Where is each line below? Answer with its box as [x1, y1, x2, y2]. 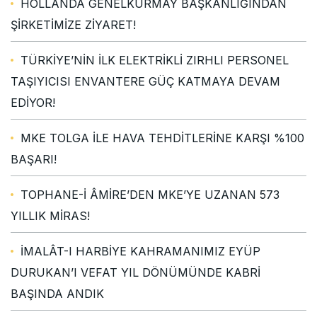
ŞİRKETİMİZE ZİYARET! [11, 17, 136, 32]
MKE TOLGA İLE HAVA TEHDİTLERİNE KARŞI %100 [21, 130, 304, 145]
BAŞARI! [11, 151, 57, 166]
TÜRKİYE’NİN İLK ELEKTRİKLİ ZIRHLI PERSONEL [21, 52, 289, 67]
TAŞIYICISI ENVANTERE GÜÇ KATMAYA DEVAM [11, 74, 280, 88]
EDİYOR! [11, 95, 55, 110]
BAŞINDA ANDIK [11, 286, 104, 301]
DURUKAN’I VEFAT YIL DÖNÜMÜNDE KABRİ [11, 265, 260, 279]
